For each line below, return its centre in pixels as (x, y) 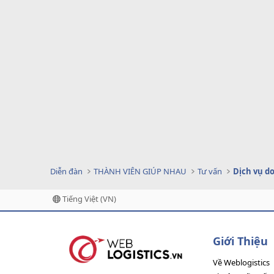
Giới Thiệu (240, 241)
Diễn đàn (66, 171)
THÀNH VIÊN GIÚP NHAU (140, 171)
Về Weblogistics (241, 262)
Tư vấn (210, 171)
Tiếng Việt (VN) (88, 199)
